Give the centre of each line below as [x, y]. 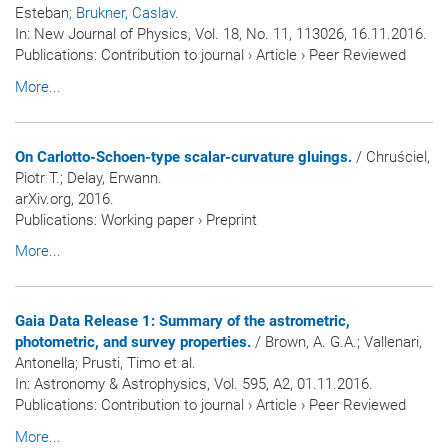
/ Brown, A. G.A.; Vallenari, [336, 342]
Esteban [42, 13]
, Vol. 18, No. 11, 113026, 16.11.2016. [307, 34]
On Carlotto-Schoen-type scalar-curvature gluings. [183, 156]
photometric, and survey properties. [133, 342]
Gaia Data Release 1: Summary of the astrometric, [182, 321]
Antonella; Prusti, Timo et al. [105, 363]
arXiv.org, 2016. [64, 198]
